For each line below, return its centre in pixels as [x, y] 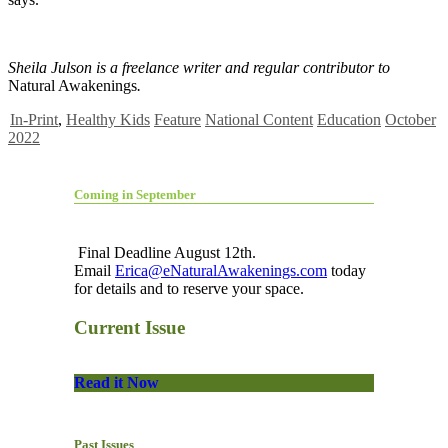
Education [349, 120]
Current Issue [129, 328]
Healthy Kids [108, 120]
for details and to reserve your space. [189, 289]
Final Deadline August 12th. [165, 253]
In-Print [34, 120]
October [410, 120]
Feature [177, 120]
